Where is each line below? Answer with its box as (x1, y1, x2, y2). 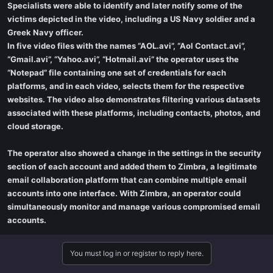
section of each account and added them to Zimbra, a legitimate (7, 161, 257, 171)
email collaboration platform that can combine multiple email (7, 175, 247, 185)
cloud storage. (7, 121, 63, 131)
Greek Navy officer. (7, 27, 83, 37)
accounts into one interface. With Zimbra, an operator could (7, 188, 241, 198)
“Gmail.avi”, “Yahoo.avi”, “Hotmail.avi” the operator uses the (7, 54, 239, 64)
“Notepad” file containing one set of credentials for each (7, 68, 226, 77)
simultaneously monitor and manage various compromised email (7, 202, 260, 211)
